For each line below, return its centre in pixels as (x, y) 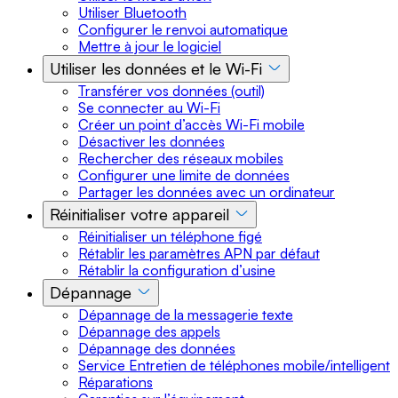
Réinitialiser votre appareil (139, 214)
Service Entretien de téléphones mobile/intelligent (234, 365)
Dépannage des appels (149, 331)
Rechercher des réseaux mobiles (181, 158)
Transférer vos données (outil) (171, 90)
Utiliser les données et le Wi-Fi (156, 68)
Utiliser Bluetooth (132, 12)
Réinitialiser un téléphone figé (170, 236)
